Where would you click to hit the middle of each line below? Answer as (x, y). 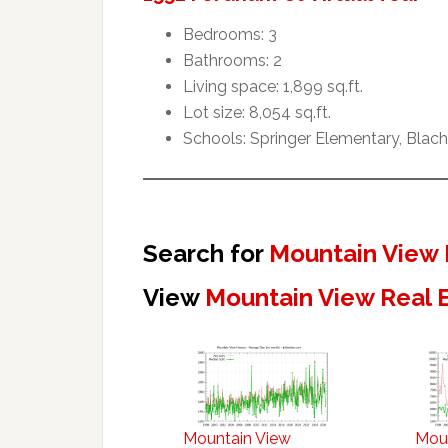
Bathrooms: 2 (232, 60)
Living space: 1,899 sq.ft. (273, 86)
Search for (206, 253)
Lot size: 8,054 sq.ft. (257, 112)
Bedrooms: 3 (230, 34)
